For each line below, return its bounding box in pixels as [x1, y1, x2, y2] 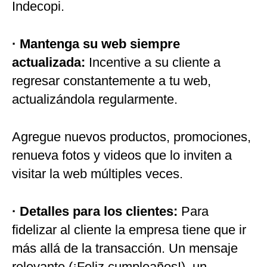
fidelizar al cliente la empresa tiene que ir [12, 222, 246, 238]
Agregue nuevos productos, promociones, [12, 129, 251, 145]
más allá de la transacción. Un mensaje [12, 241, 238, 256]
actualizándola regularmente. [12, 92, 178, 107]
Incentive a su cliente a [85, 55, 221, 70]
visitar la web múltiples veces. [12, 166, 183, 182]
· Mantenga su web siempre [12, 36, 180, 52]
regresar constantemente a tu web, [12, 73, 211, 89]
